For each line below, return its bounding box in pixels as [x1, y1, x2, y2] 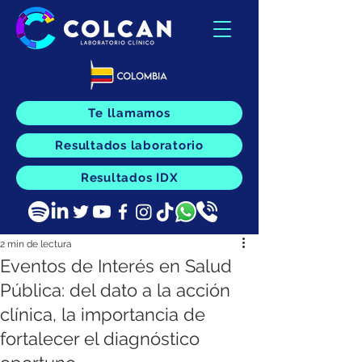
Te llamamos [88, 106, 170, 120]
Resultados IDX [80, 170, 179, 185]
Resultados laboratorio [55, 138, 204, 153]
